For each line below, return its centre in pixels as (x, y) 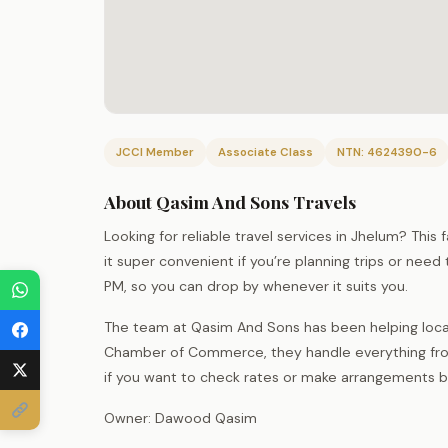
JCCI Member (155, 152)
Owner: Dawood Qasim (180, 417)
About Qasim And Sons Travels (230, 201)
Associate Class (265, 152)
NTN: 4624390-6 (387, 152)
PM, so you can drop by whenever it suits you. (256, 285)
